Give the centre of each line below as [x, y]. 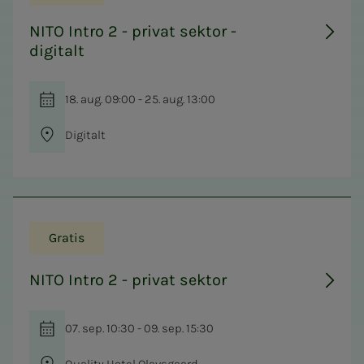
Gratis [67, 237]
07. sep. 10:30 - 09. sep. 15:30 [139, 328]
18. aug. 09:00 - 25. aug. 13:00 [140, 99]
